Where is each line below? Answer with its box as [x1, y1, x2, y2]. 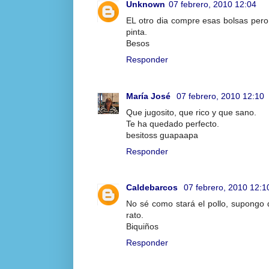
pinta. [126, 27, 147, 37]
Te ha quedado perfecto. [126, 118, 219, 128]
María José [126, 91, 173, 101]
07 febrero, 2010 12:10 [177, 91, 264, 101]
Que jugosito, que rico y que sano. [126, 107, 256, 117]
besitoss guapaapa [126, 130, 198, 140]
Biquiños [126, 222, 159, 232]
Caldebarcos [126, 183, 180, 193]
